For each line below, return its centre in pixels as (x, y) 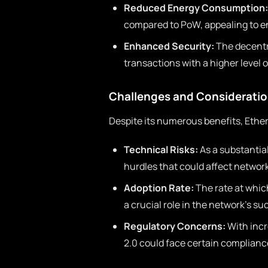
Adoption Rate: (159, 188)
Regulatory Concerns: (175, 226)
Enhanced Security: (169, 46)
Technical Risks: (161, 150)
